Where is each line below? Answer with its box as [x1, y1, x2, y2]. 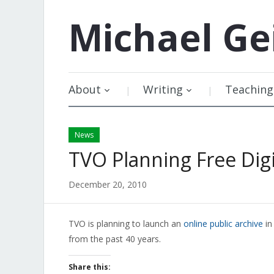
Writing [143, 82, 183, 97]
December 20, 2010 [68, 179, 147, 190]
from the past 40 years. [68, 233, 161, 245]
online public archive [183, 218, 263, 229]
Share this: [68, 262, 111, 272]
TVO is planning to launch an [68, 218, 183, 229]
